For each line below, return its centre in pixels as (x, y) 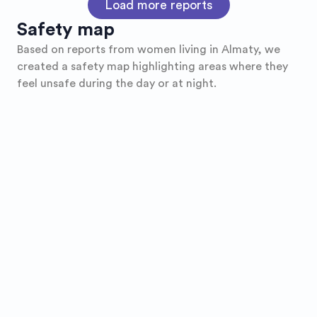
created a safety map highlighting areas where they (152, 66)
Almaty (240, 49)
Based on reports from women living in (119, 49)
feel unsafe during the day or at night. (117, 83)
